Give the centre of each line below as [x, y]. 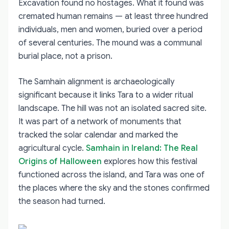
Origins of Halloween [60, 161]
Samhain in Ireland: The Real [142, 148]
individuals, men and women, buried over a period [110, 29]
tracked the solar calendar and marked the [98, 135]
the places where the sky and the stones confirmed [114, 188]
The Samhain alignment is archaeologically [96, 82]
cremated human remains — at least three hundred [113, 16]
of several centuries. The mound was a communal [110, 43]
